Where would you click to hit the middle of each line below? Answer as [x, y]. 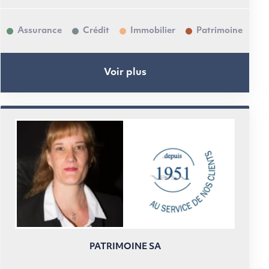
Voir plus [125, 72]
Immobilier [153, 31]
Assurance [40, 31]
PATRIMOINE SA [125, 247]
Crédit [96, 31]
